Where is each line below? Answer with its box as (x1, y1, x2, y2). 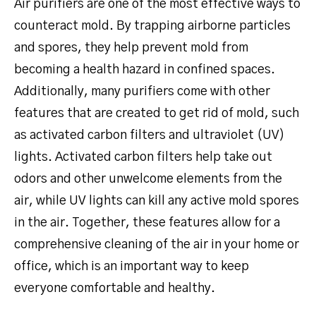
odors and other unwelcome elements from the (14, 172, 282, 186)
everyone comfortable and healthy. (14, 281, 215, 295)
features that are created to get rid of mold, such (14, 107, 299, 120)
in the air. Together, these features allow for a (14, 216, 280, 229)
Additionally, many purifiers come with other (14, 85, 270, 98)
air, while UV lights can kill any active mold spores (14, 194, 299, 207)
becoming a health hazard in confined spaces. (14, 63, 275, 76)
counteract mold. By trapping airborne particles (14, 19, 291, 32)
